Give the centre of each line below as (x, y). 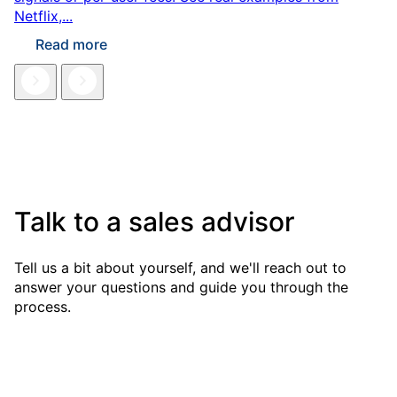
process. (43, 307)
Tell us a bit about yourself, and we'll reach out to (180, 268)
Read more (71, 45)
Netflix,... (43, 16)
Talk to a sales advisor (155, 222)
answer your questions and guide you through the (181, 288)
